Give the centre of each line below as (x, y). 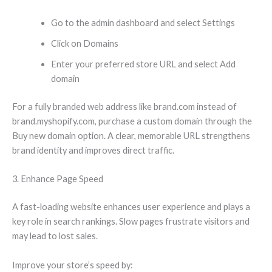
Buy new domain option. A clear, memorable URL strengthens (131, 136)
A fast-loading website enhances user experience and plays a (131, 207)
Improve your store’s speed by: (73, 265)
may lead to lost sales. (55, 236)
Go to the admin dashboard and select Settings (143, 23)
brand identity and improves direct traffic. (93, 151)
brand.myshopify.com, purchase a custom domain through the (132, 121)
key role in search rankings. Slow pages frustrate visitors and (131, 222)
